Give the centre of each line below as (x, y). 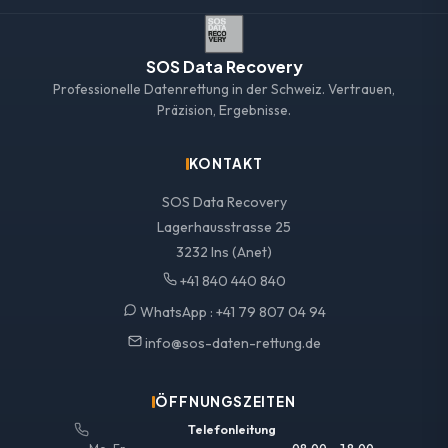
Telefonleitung (231, 430)
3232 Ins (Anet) (224, 252)
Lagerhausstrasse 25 (224, 227)
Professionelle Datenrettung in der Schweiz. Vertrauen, (224, 89)
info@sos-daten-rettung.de (231, 343)
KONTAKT (225, 164)
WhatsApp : (176, 311)
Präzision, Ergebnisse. (224, 110)
